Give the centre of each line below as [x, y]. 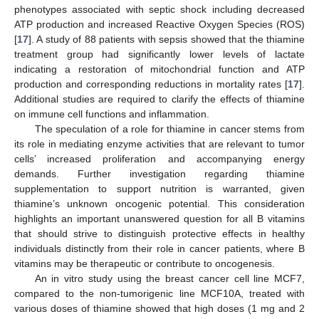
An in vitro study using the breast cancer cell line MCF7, [169, 279]
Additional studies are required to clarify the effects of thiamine [159, 99]
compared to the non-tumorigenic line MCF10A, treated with [159, 294]
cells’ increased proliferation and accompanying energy [159, 159]
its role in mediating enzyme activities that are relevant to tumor [159, 144]
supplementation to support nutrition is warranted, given [159, 189]
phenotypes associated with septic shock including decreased [159, 10]
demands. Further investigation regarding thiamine [159, 174]
